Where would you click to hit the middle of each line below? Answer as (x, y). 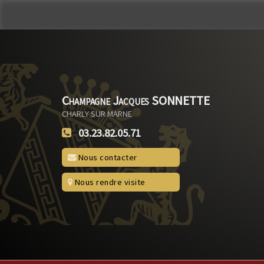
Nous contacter (107, 157)
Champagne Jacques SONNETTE (136, 100)
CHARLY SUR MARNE (97, 113)
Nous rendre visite (109, 182)
